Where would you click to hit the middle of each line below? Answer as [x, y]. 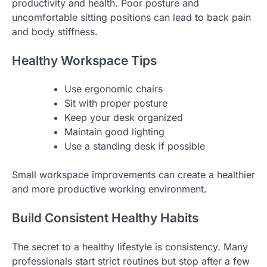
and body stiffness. [55, 31]
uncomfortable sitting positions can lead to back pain [131, 17]
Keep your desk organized [124, 118]
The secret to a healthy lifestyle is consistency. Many [130, 247]
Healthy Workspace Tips [84, 60]
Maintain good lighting [114, 132]
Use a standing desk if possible [135, 146]
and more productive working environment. [109, 189]
